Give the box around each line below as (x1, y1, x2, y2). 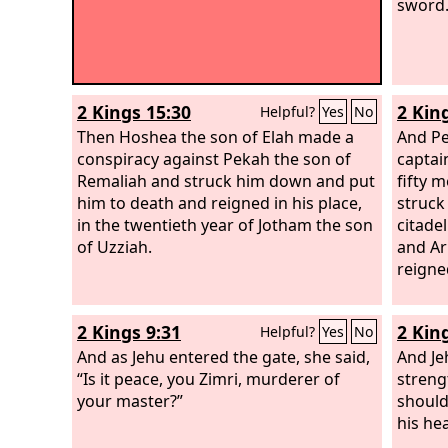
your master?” (77, 389, 183, 412)
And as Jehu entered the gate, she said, (77, 345, 370, 368)
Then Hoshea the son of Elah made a (77, 125, 354, 148)
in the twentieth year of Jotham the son (77, 213, 373, 236)
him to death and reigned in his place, (77, 191, 362, 214)
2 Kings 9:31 (77, 320, 181, 344)
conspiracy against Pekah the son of (77, 147, 351, 170)
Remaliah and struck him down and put (77, 169, 375, 192)
